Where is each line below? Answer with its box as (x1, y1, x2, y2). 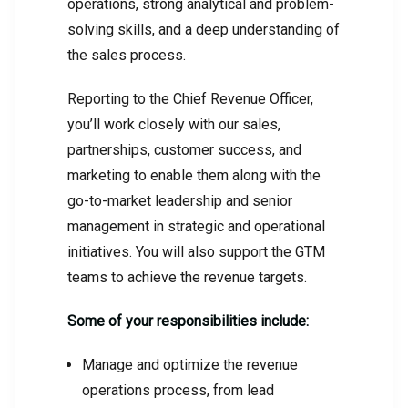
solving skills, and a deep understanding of (67, 21, 340, 39)
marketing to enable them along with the (67, 167, 321, 185)
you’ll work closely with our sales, (67, 116, 280, 134)
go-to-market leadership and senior (67, 192, 292, 210)
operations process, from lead (82, 382, 274, 400)
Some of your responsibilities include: (67, 312, 309, 331)
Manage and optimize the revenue (82, 356, 298, 374)
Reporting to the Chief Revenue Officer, (67, 90, 313, 108)
